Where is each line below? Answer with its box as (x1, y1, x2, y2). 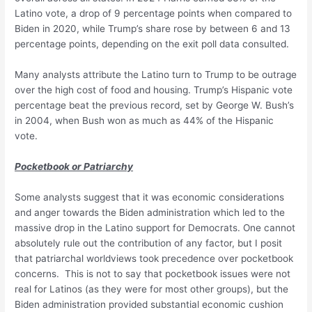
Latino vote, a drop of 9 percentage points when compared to (15, 8, 292, 19)
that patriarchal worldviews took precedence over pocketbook (15, 252, 294, 264)
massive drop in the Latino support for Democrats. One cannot (15, 221, 296, 233)
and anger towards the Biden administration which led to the (15, 206, 286, 218)
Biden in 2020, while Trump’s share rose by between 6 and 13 (15, 23, 291, 35)
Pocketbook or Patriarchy (15, 160, 134, 172)
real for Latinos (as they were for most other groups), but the (15, 283, 289, 295)
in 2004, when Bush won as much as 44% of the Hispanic (15, 114, 274, 126)
